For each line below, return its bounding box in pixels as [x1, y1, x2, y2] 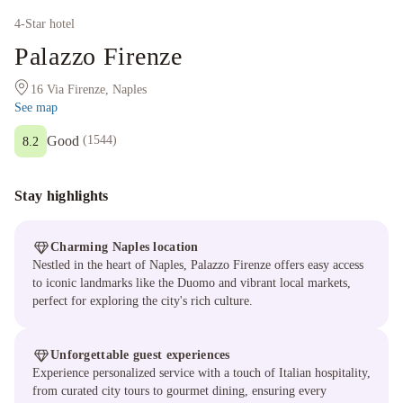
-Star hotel [21, 17, 75, 31]
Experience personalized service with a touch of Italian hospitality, [32, 366, 371, 380]
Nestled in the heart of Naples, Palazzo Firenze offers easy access [32, 258, 363, 272]
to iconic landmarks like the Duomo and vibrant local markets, [32, 276, 351, 290]
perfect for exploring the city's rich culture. [32, 294, 253, 308]
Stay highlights [14, 188, 109, 203]
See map [14, 101, 58, 114]
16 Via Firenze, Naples [31, 83, 147, 96]
